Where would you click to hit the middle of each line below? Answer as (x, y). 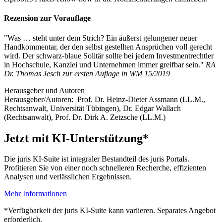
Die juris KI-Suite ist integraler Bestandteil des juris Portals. (97, 159)
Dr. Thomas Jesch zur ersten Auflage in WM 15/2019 (87, 73)
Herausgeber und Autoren (44, 90)
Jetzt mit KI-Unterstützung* (76, 138)
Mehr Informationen (35, 194)
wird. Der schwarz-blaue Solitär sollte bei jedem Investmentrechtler (109, 55)
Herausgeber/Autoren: (41, 99)
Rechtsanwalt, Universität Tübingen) (61, 108)
